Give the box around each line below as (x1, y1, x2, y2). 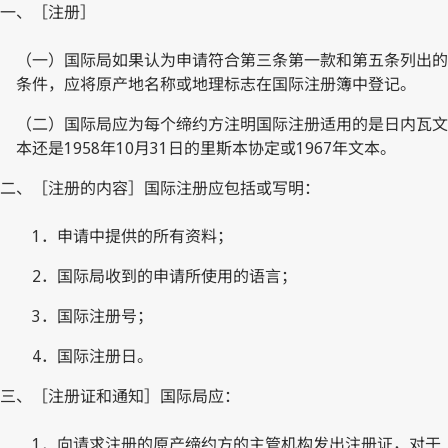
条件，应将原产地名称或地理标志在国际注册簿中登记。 (16, 72, 416, 95)
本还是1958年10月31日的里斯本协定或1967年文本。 (16, 136, 396, 159)
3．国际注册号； (32, 304, 153, 327)
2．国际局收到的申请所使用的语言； (32, 264, 297, 287)
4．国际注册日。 (32, 344, 153, 367)
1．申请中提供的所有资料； (32, 224, 233, 247)
